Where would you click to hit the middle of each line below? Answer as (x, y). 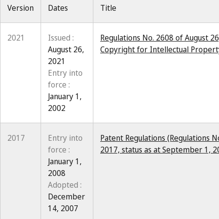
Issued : (61, 38)
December (66, 197)
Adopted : (65, 185)
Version (21, 8)
